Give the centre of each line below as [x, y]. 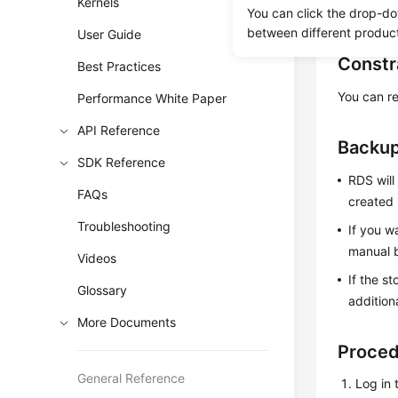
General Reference [131, 378]
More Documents [127, 322]
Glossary [103, 290]
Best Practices [119, 66]
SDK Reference [122, 162]
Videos [97, 258]
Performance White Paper [152, 98]
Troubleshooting [124, 226]
